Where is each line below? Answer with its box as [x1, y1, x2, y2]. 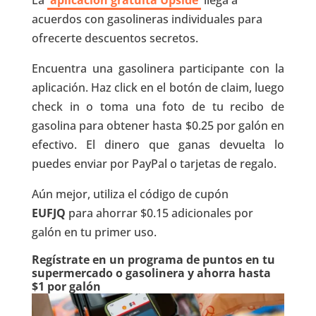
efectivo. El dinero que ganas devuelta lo [31, 136, 285, 152]
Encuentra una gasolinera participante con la [31, 60, 285, 76]
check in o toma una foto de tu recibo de [31, 98, 285, 114]
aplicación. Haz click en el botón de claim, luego [31, 79, 285, 95]
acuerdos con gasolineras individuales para [31, 11, 262, 27]
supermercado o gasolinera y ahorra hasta [31, 265, 271, 281]
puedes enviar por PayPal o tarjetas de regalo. [31, 155, 276, 171]
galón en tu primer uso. [31, 224, 157, 240]
